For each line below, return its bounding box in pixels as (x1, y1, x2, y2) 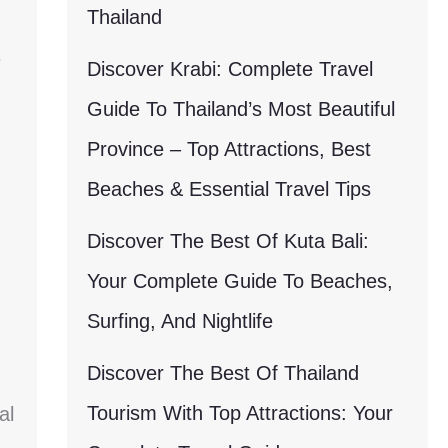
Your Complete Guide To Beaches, (86, 270, 393, 292)
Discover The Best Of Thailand (86, 362, 359, 384)
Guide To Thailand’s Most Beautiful (86, 98, 395, 120)
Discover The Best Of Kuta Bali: (86, 230, 369, 252)
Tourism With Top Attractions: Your (86, 402, 393, 424)
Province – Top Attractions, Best (86, 138, 371, 160)
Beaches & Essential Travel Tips (86, 178, 371, 200)
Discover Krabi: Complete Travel (86, 58, 373, 80)
